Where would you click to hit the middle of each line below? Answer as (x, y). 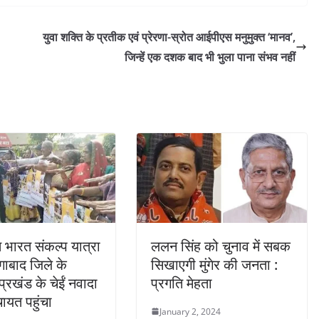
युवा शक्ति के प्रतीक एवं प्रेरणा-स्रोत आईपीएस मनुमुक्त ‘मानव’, (169, 37)
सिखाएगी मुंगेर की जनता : (214, 264)
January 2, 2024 (190, 311)
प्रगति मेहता (182, 283)
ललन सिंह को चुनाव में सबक (221, 246)
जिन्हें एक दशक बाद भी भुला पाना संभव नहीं (210, 57)
